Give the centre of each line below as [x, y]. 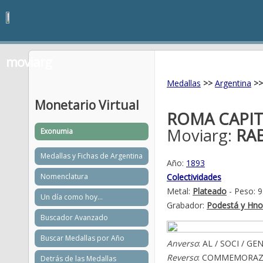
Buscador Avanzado [74, 217]
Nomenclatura [64, 176]
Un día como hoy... [72, 197]
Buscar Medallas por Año [82, 238]
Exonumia [57, 131]
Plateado [210, 191]
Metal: [180, 191]
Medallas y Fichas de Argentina [92, 156]
